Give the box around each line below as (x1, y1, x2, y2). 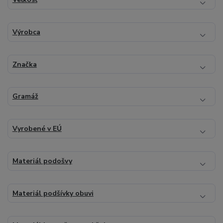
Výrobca (12, 27, 40, 37)
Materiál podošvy (12, 156, 72, 166)
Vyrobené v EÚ (12, 124, 62, 134)
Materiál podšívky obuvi (12, 188, 94, 198)
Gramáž (12, 92, 38, 102)
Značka (12, 59, 37, 69)
